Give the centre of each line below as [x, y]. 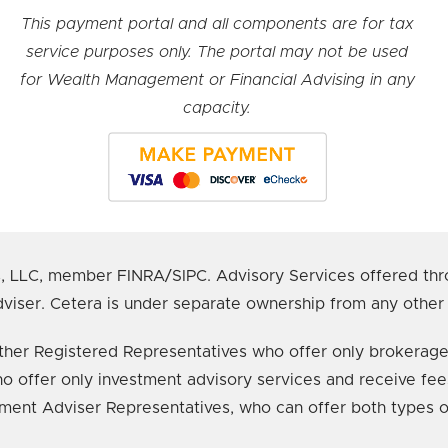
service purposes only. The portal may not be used [217, 51]
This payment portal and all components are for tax [217, 23]
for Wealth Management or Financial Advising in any [217, 79]
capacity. [217, 107]
